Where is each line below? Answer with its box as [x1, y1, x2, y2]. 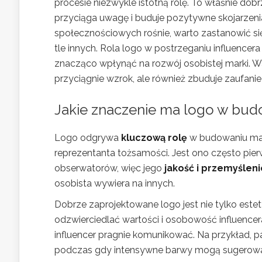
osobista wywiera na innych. [54, 178, 175, 189]
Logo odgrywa [54, 132, 121, 143]
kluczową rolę [121, 132, 187, 143]
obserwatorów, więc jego [54, 163, 164, 174]
